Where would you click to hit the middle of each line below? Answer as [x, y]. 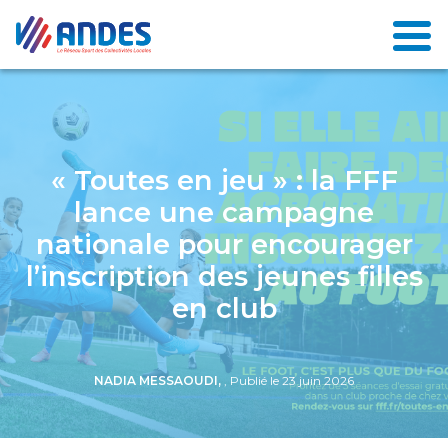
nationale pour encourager [224, 244]
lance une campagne [224, 212]
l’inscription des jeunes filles [224, 276]
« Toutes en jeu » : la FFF [224, 180]
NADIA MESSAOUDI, [159, 380]
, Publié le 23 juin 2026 [289, 380]
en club [224, 308]
